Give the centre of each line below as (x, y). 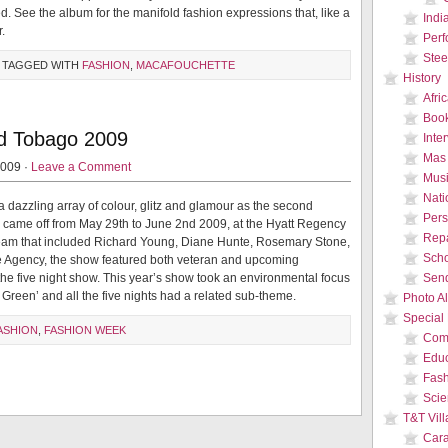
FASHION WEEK (85, 330)
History (422, 78)
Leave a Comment (81, 167)
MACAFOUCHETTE (185, 65)
